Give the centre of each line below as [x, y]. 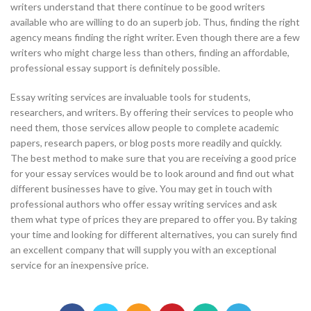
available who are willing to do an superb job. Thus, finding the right [155, 22]
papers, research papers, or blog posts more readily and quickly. [146, 143]
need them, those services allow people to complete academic [145, 127]
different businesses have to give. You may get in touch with [141, 188]
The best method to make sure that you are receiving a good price [153, 158]
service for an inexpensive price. [79, 265]
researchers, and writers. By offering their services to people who [152, 112]
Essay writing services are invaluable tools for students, [131, 97]
